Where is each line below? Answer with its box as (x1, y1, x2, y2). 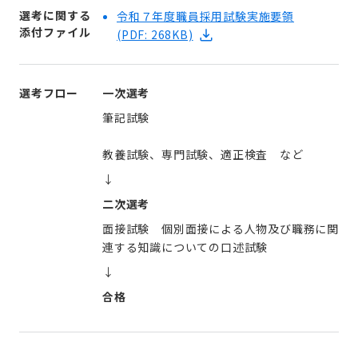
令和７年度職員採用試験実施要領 (117, 7, 295, 24)
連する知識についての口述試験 (102, 238, 268, 255)
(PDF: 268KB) (117, 26, 193, 43)
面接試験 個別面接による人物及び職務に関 (102, 220, 339, 237)
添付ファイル (19, 23, 91, 40)
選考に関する (19, 6, 91, 23)
